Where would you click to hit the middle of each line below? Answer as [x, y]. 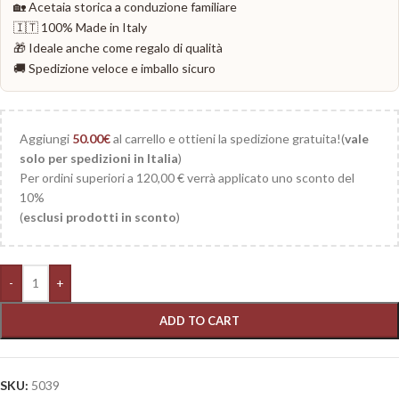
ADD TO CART [199, 321]
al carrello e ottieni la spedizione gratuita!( [228, 139]
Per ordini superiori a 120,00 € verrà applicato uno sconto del [187, 178]
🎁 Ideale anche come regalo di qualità [118, 48]
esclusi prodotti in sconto [100, 217]
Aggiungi [46, 139]
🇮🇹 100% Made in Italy [80, 28]
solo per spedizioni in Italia [99, 159]
